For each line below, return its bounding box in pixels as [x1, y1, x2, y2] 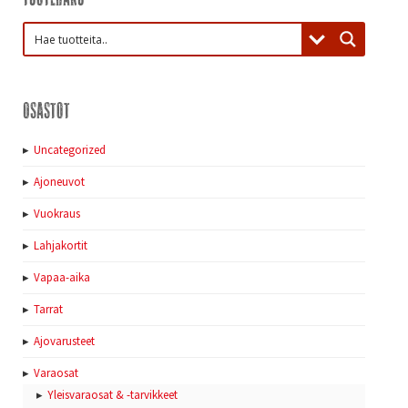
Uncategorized [34, 141, 106, 158]
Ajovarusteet [34, 332, 95, 349]
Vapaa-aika [34, 269, 90, 285]
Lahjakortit [34, 237, 87, 253]
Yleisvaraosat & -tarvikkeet [47, 386, 178, 403]
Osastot [23, 94, 70, 123]
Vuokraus [34, 205, 80, 221]
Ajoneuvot [34, 173, 85, 189]
